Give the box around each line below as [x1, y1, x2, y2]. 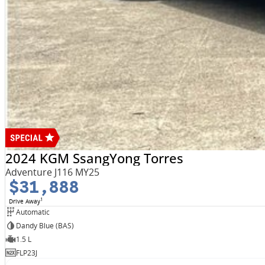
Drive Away [8, 197, 40, 206]
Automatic [15, 206, 50, 217]
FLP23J [15, 247, 37, 258]
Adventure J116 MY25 [5, 166, 99, 179]
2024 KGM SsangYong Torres [5, 149, 183, 167]
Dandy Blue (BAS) [15, 220, 74, 231]
